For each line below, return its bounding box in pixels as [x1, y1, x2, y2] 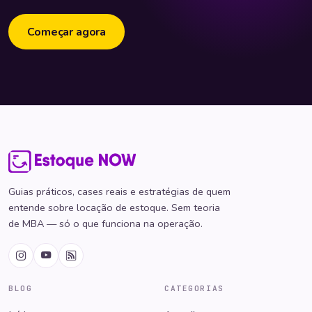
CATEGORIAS [164, 283, 224, 294]
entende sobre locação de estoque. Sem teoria [8, 201, 220, 215]
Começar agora [27, 24, 107, 40]
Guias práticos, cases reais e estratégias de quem [8, 185, 231, 199]
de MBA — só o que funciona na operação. [8, 217, 203, 231]
